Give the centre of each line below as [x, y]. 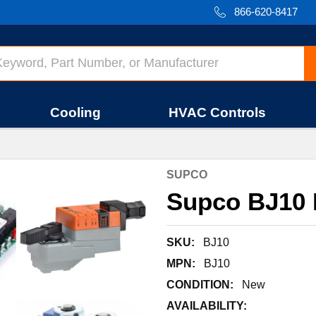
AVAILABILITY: [207, 306]
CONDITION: [200, 285]
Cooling [76, 113]
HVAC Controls [217, 113]
